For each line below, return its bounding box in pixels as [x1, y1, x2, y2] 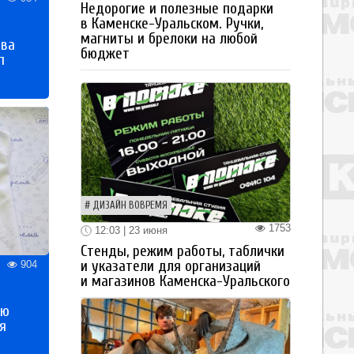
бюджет [81, 44, 130, 62]
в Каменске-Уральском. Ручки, [81, 14, 263, 32]
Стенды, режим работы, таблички [81, 243, 284, 261]
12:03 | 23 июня [92, 224, 168, 236]
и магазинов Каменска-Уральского [81, 273, 290, 291]
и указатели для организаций [81, 258, 261, 276]
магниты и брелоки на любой [81, 29, 258, 47]
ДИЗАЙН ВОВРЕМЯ [92, 199, 168, 211]
